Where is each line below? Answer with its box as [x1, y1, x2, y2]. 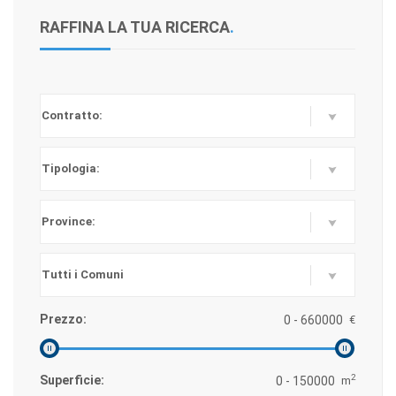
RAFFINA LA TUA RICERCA [40, 18, 230, 36]
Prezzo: [40, 312, 87, 326]
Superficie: [40, 373, 104, 387]
